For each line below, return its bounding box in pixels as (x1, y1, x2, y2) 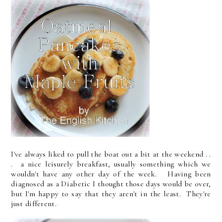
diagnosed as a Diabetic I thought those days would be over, (11, 178, 211, 189)
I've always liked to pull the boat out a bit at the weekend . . (11, 149, 211, 159)
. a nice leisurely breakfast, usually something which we (11, 159, 211, 169)
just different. (11, 198, 56, 209)
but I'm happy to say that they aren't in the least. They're (11, 188, 211, 199)
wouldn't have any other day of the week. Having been (11, 168, 211, 179)
